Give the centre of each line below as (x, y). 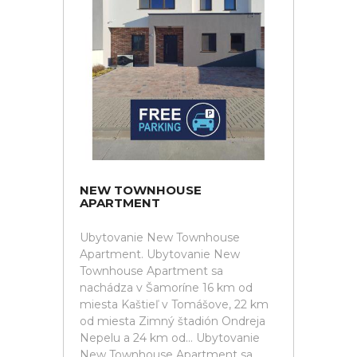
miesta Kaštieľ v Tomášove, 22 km (174, 304)
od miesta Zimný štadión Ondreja (173, 321)
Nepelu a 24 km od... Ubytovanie (170, 338)
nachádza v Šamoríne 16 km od (166, 288)
